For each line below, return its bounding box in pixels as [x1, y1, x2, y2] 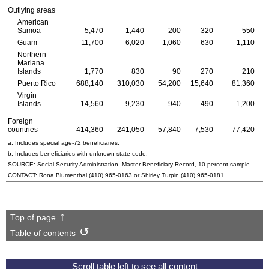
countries [8, 125, 38, 134]
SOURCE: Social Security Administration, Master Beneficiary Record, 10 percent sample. [8, 160, 252, 168]
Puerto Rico [17, 79, 56, 88]
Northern [17, 50, 46, 59]
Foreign [8, 116, 33, 125]
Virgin [17, 91, 37, 100]
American [17, 17, 49, 26]
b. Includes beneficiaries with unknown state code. [8, 150, 148, 157]
